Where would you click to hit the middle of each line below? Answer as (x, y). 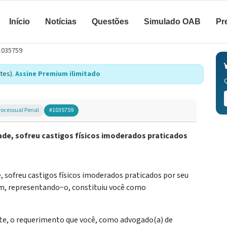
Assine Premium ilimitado (58, 74)
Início (20, 22)
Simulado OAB (172, 22)
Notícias (61, 22)
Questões (110, 22)
